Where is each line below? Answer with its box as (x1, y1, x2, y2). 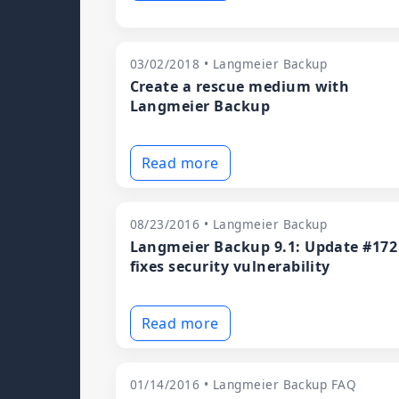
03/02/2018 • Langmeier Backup (129, 55, 328, 72)
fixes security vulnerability (129, 256, 330, 276)
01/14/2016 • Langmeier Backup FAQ (129, 376, 357, 393)
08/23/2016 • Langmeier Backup (129, 216, 328, 232)
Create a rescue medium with (129, 77, 350, 96)
